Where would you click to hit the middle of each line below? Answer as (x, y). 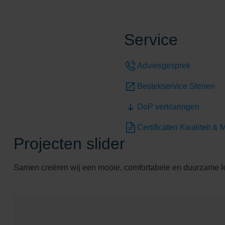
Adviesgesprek (164, 66)
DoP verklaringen (168, 107)
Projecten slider (69, 144)
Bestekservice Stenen (176, 86)
